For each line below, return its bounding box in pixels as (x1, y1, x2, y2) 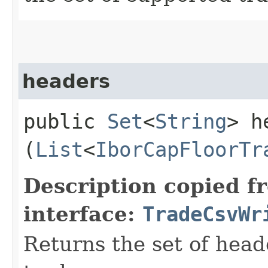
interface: (23, 202, 142, 226)
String (155, 109, 227, 133)
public (23, 109, 107, 133)
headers (22, 70, 110, 92)
